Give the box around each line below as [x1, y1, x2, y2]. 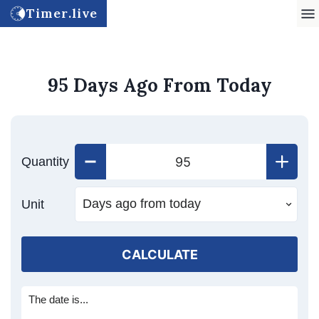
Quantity [21, 155, 69, 169]
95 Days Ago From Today [47, 73, 272, 97]
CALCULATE [121, 246, 198, 262]
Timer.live [26, 5, 98, 21]
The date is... [28, 293, 88, 305]
